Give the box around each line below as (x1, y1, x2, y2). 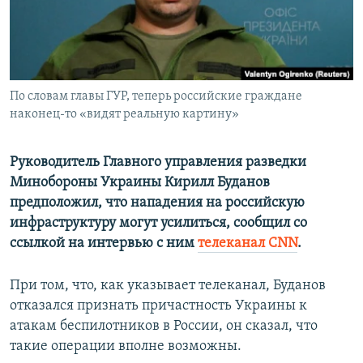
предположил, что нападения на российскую (10, 195, 305, 211)
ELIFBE (29, 67, 60, 79)
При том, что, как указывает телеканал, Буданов (10, 278, 326, 294)
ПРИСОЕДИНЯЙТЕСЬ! (15, 7, 117, 19)
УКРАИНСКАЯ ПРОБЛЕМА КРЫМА (29, 96, 182, 109)
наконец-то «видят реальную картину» (10, 108, 239, 122)
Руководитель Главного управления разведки (10, 155, 306, 171)
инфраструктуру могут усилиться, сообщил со (10, 216, 307, 232)
